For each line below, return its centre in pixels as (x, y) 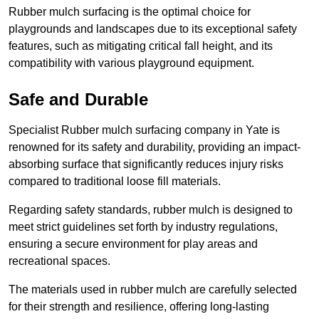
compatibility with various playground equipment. (131, 63)
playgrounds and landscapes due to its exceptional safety (153, 29)
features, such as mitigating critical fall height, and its (141, 46)
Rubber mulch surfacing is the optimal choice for (130, 12)
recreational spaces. (59, 261)
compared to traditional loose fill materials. (115, 182)
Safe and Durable (78, 100)
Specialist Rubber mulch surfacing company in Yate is (144, 130)
